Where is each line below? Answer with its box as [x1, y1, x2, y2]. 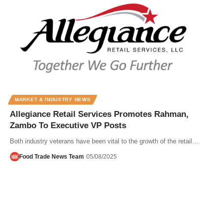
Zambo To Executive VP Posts [10, 120, 126, 130]
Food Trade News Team [19, 153, 84, 160]
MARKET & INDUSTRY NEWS [15, 96, 91, 102]
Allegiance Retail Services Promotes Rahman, [10, 109, 189, 119]
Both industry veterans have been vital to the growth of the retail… [10, 137, 198, 145]
